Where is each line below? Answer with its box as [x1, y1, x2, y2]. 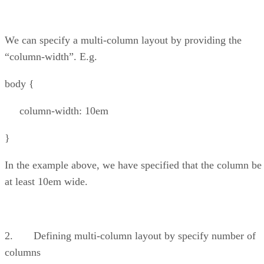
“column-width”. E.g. [5, 50, 97, 62]
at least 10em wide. [5, 175, 88, 187]
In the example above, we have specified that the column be [5, 159, 262, 171]
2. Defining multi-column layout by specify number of [5, 229, 256, 242]
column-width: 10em [5, 104, 108, 117]
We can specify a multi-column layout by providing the [5, 34, 242, 46]
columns [5, 246, 41, 258]
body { [5, 77, 34, 90]
